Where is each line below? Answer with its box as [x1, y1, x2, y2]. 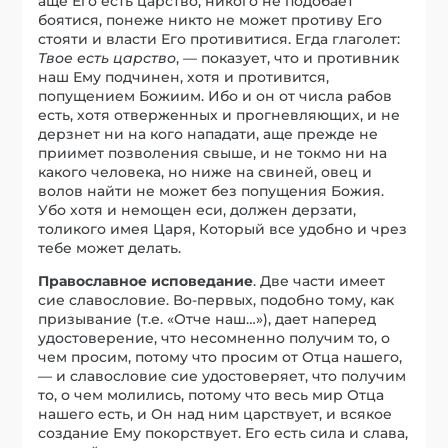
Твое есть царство [38, 48, 177, 67]
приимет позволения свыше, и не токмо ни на [38, 143, 388, 162]
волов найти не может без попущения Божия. [38, 181, 385, 200]
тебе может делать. [38, 238, 182, 257]
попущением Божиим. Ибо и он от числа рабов [38, 86, 393, 105]
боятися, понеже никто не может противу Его [38, 10, 383, 29]
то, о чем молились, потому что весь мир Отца [38, 385, 385, 404]
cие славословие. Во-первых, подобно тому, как [38, 290, 395, 309]
